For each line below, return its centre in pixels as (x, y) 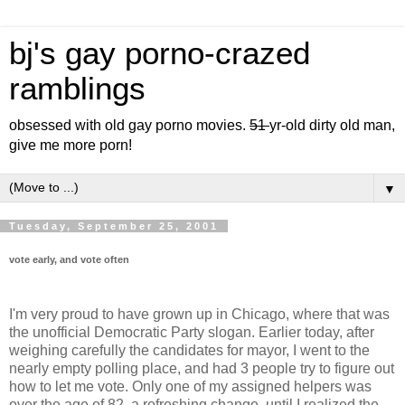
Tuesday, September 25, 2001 (114, 226)
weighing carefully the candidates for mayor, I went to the (189, 351)
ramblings (77, 89)
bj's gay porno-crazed (160, 53)
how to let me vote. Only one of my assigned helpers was (190, 387)
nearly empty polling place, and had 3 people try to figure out (202, 369)
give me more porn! (71, 145)
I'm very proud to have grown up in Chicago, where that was (199, 315)
